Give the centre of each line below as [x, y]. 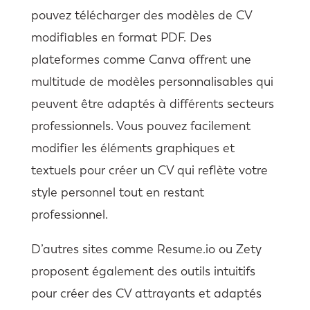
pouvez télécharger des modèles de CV [141, 15]
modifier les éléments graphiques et [133, 148]
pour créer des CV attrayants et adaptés [146, 293]
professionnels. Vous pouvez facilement [140, 126]
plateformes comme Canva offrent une [141, 59]
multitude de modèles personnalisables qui [152, 81]
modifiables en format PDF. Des [121, 37]
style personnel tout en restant [117, 192]
